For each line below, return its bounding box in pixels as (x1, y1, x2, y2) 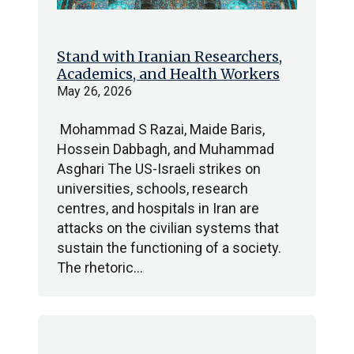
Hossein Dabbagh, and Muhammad (57, 141, 274, 157)
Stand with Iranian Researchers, (57, 47, 282, 66)
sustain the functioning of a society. (57, 239, 281, 256)
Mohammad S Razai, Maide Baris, (57, 121, 265, 137)
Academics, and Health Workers (57, 65, 280, 83)
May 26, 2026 (57, 84, 132, 99)
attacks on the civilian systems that (57, 220, 279, 236)
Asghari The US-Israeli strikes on (57, 160, 261, 177)
